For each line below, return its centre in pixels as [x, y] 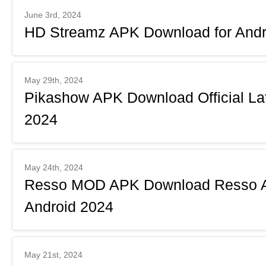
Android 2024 [69, 207]
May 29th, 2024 [54, 80]
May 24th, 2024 [54, 167]
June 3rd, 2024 [53, 15]
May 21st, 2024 [53, 255]
